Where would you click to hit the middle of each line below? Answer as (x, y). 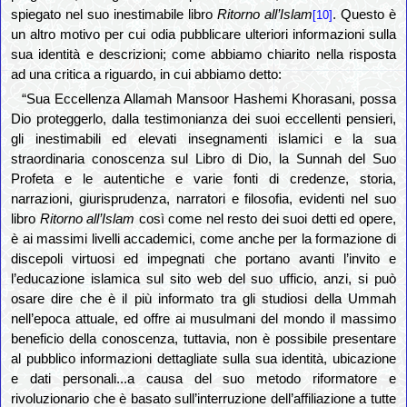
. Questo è (364, 15)
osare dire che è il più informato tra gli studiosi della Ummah (203, 299)
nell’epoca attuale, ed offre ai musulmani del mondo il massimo (203, 319)
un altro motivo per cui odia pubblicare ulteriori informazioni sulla (203, 35)
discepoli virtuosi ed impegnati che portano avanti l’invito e (203, 259)
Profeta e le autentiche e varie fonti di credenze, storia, (203, 179)
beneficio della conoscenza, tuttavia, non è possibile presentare (203, 339)
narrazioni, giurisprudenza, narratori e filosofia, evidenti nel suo (203, 199)
